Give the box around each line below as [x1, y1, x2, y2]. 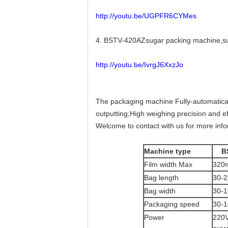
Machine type [144, 147, 191, 155]
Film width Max [144, 160, 192, 168]
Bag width [144, 187, 176, 195]
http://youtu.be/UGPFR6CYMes [96, 12, 196, 20]
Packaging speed [144, 200, 199, 208]
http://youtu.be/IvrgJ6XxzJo [96, 61, 183, 69]
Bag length [144, 174, 179, 182]
